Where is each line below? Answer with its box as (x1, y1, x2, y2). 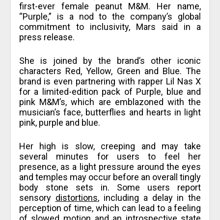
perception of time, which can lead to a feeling (19, 203, 201, 214)
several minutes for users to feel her (19, 151, 201, 162)
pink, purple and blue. (19, 117, 100, 128)
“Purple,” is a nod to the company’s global (19, 11, 201, 22)
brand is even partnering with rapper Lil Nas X (19, 76, 201, 87)
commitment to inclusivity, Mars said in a (19, 22, 201, 32)
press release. (19, 32, 75, 43)
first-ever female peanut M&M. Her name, (19, 1, 201, 12)
